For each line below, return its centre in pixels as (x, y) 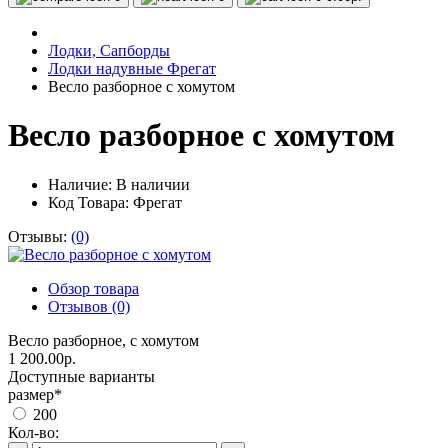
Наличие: (82, 184)
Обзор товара (93, 288)
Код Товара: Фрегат (115, 202)
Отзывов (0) (89, 306)
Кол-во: (33, 432)
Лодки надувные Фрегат (132, 68)
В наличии (153, 184)
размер (31, 394)
